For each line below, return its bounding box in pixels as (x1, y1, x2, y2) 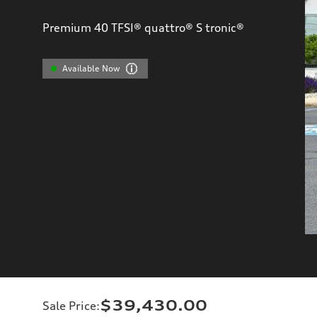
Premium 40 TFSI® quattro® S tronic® (42, 21, 244, 35)
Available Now (62, 63, 120, 74)
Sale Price (42, 298, 96, 313)
